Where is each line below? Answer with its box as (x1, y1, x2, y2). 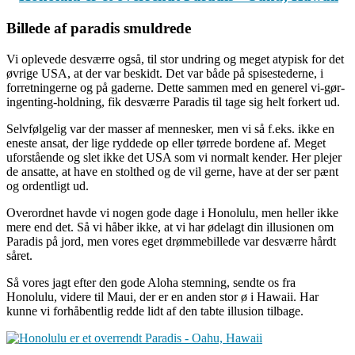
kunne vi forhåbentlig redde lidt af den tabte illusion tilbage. (6, 303, 303, 318)
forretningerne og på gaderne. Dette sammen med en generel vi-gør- (6, 80, 345, 94)
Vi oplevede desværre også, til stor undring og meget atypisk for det (6, 52, 344, 66)
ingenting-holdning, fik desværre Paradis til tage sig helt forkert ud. (6, 94, 340, 109)
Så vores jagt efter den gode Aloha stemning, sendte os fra (6, 275, 296, 289)
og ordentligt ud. (6, 178, 89, 193)
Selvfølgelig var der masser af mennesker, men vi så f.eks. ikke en (6, 121, 334, 136)
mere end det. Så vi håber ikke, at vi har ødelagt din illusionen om (6, 219, 334, 234)
